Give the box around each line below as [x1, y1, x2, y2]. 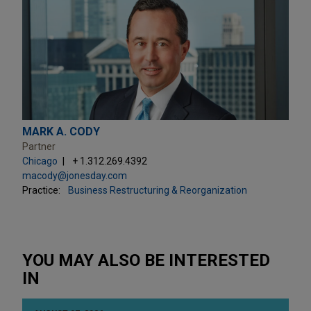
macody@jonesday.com [22, 169, 127, 181]
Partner [22, 140, 56, 152]
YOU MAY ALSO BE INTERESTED [22, 250, 270, 270]
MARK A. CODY [22, 124, 100, 138]
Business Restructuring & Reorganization [68, 184, 247, 196]
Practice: [22, 184, 60, 196]
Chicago [22, 155, 58, 167]
